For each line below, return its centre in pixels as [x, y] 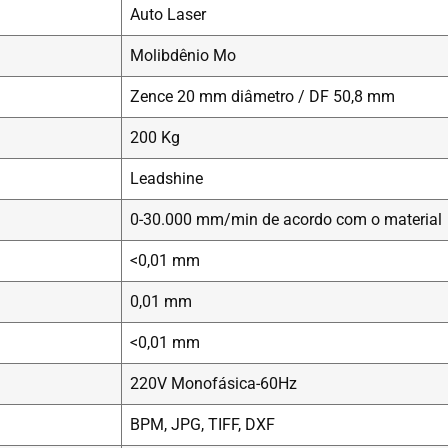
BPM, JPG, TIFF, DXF [202, 425]
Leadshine [166, 179]
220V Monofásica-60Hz [213, 384]
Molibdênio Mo [183, 56]
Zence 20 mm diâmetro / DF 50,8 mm [262, 97]
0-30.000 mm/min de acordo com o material [286, 220]
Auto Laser [168, 15]
